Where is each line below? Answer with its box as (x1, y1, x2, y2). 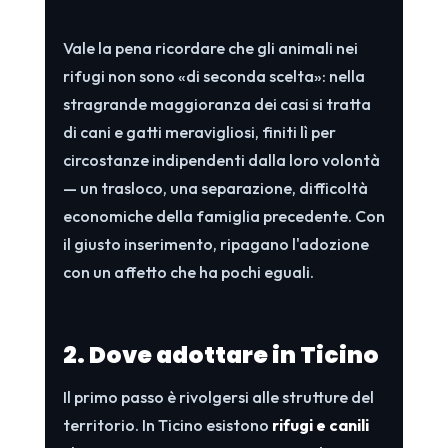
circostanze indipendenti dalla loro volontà (62, 149, 380, 170)
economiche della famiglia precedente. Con (62, 205, 385, 226)
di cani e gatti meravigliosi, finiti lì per (62, 121, 336, 142)
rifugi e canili (271, 414, 369, 435)
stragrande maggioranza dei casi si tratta (62, 93, 371, 114)
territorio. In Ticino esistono (62, 414, 272, 435)
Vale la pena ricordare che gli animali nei (62, 37, 358, 58)
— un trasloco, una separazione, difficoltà (62, 177, 368, 198)
